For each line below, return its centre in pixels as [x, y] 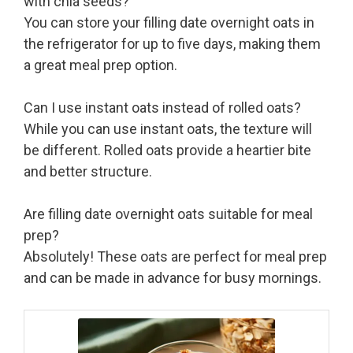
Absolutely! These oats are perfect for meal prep [175, 257]
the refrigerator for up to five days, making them [172, 44]
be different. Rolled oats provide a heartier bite [167, 150]
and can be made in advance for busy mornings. [173, 278]
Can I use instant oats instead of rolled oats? [162, 108]
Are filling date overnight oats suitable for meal [168, 214]
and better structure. [88, 172]
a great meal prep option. [100, 65]
